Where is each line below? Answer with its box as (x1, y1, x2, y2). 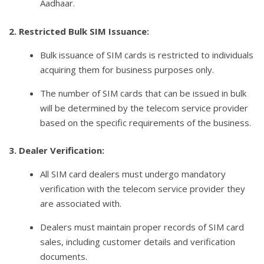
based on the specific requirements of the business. (40, 116, 252, 128)
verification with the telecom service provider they (40, 183, 246, 195)
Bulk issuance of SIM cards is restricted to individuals (40, 48, 254, 61)
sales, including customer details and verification (40, 236, 236, 248)
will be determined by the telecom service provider (40, 101, 249, 114)
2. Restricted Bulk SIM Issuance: (9, 25, 149, 37)
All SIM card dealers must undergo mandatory (40, 168, 226, 180)
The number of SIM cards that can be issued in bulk (40, 87, 247, 99)
